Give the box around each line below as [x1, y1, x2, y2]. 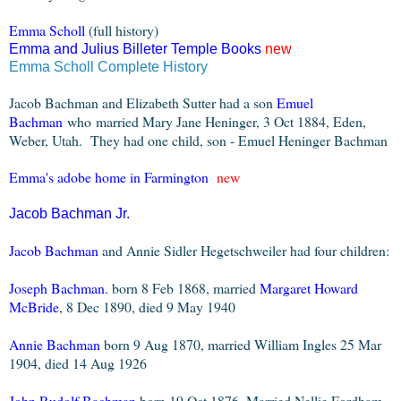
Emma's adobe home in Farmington [9, 166, 213, 186]
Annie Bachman [9, 334, 100, 354]
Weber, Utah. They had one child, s [9, 130, 212, 149]
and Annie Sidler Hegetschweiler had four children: [102, 240, 389, 260]
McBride [9, 296, 59, 316]
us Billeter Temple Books [104, 40, 261, 56]
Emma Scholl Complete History [9, 58, 208, 74]
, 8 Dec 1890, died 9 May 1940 [59, 296, 235, 316]
